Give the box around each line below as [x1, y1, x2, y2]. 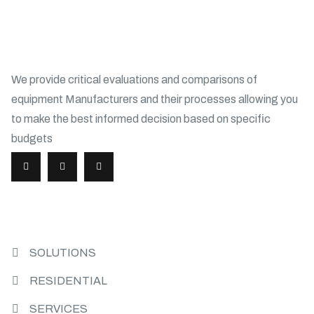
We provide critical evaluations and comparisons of [11, 73, 257, 86]
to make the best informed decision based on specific [11, 112, 271, 125]
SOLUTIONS [29, 246, 96, 259]
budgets [11, 132, 53, 144]
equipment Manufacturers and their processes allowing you [11, 93, 298, 105]
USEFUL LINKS [11, 203, 89, 225]
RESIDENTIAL [29, 274, 107, 287]
